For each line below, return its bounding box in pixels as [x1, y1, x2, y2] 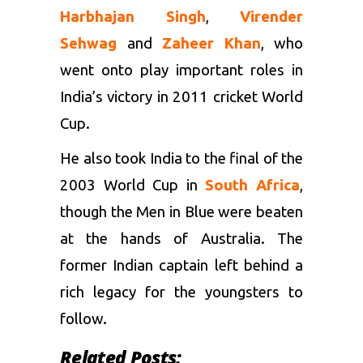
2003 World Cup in [60, 177, 206, 194]
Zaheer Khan [162, 35, 261, 53]
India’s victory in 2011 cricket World [60, 88, 303, 106]
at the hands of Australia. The [60, 230, 303, 248]
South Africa [205, 177, 301, 194]
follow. [60, 310, 107, 328]
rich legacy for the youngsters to [60, 284, 303, 301]
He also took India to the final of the [60, 150, 303, 168]
